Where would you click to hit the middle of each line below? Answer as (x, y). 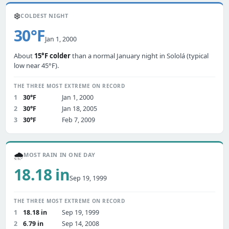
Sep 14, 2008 (81, 224)
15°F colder (52, 56)
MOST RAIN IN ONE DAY (60, 155)
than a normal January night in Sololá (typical (140, 56)
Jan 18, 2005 (79, 109)
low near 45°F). (36, 65)
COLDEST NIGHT (44, 16)
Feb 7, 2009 (78, 120)
